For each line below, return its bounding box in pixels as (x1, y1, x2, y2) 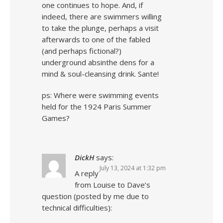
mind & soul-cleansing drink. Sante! (42, 69, 159, 79)
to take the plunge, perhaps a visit (42, 23, 159, 33)
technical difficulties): (42, 203, 112, 213)
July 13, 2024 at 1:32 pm (100, 164, 166, 172)
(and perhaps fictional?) (42, 46, 121, 56)
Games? (42, 113, 70, 123)
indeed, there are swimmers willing (42, 11, 162, 21)
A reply (75, 168, 99, 178)
